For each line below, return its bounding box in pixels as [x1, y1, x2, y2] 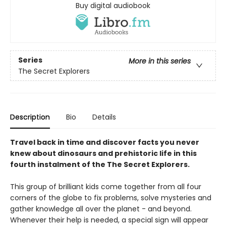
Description [10, 112, 50, 123]
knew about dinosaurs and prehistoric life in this [10, 148, 197, 159]
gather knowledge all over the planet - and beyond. [10, 204, 192, 214]
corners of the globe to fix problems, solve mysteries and [10, 193, 211, 203]
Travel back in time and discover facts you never [10, 137, 199, 148]
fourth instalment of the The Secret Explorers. [10, 159, 190, 170]
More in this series [129, 55, 191, 66]
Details [92, 112, 116, 123]
